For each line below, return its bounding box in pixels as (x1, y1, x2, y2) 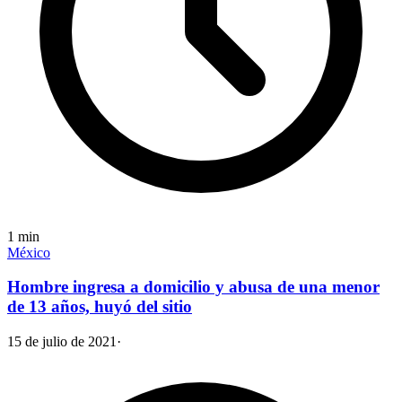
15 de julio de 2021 (7, 334, 117, 350)
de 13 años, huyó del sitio (7, 297, 192, 317)
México (7, 244, 50, 260)
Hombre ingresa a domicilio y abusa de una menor (7, 277, 380, 297)
